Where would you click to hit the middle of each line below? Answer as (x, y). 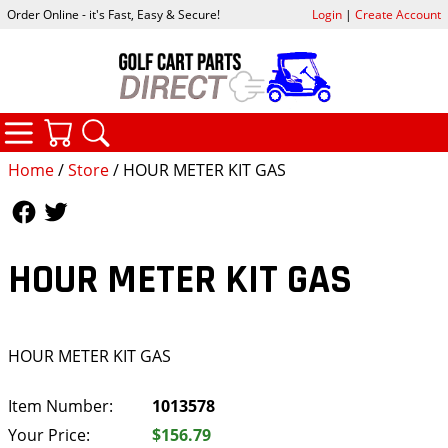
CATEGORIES (130, 123)
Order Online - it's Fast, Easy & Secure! (114, 15)
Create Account (397, 15)
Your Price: (49, 434)
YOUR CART (163, 125)
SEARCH (188, 125)
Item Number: (60, 405)
